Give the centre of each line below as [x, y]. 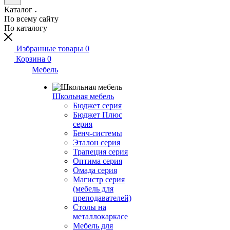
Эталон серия [97, 142]
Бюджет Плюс [98, 115]
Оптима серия [98, 161]
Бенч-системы [98, 133]
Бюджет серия [97, 106]
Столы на [90, 207]
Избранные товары [50, 49]
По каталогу [26, 28]
